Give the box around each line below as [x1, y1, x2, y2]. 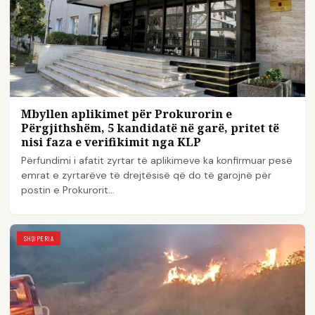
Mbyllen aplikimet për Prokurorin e [21, 106, 232, 122]
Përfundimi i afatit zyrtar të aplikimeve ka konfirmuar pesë [21, 154, 292, 167]
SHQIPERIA [24, 234, 54, 243]
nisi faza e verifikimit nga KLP [21, 134, 201, 150]
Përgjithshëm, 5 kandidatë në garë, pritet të [21, 120, 279, 136]
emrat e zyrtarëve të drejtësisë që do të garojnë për [21, 169, 271, 182]
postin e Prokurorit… [21, 184, 115, 197]
